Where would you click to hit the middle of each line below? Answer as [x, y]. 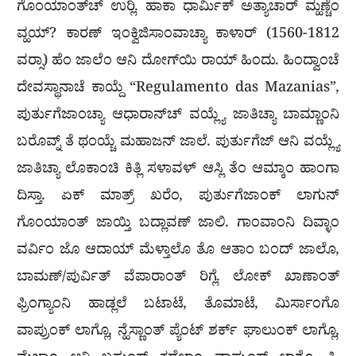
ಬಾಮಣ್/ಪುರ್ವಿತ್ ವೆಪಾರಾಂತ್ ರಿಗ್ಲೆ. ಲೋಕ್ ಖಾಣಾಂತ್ [178, 279]
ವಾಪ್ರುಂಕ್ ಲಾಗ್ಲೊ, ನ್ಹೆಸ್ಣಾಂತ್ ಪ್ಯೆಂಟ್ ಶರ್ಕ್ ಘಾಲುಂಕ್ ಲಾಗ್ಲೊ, [178, 333]
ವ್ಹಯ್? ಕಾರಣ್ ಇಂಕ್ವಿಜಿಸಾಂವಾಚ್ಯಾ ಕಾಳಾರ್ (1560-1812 [178, 36]
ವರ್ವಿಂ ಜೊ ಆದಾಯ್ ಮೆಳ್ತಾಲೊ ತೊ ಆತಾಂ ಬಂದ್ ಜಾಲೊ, [178, 252]
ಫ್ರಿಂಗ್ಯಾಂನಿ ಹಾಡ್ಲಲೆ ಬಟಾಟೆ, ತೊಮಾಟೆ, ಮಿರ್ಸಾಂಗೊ [178, 306]
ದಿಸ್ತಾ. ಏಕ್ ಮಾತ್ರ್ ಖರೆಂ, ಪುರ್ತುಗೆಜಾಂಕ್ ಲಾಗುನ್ [178, 198]
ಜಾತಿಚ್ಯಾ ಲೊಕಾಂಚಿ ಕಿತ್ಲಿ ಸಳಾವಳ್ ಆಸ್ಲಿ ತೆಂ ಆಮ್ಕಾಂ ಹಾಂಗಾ [178, 171]
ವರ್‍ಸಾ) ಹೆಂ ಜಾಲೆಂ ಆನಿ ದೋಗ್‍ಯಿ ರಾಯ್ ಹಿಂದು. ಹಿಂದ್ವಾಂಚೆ [178, 63]
